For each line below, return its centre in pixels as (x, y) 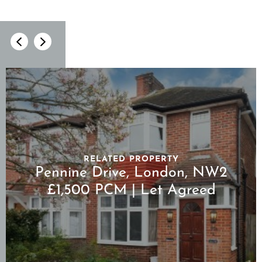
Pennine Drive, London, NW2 (131, 173)
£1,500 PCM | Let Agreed (131, 191)
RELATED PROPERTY (131, 160)
